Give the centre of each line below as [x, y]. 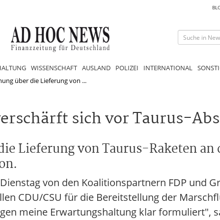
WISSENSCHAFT [54, 68]
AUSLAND [96, 68]
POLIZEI [127, 68]
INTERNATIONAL [168, 68]
